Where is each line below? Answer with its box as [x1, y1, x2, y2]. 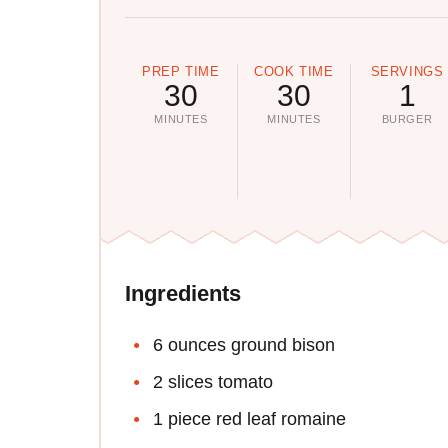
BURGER [381, 113, 433, 126]
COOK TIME [254, 64, 334, 80]
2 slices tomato [153, 372, 273, 393]
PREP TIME [142, 64, 220, 80]
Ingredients [125, 281, 241, 307]
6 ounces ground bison [153, 335, 335, 356]
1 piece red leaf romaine [153, 409, 346, 430]
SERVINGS [370, 64, 444, 80]
